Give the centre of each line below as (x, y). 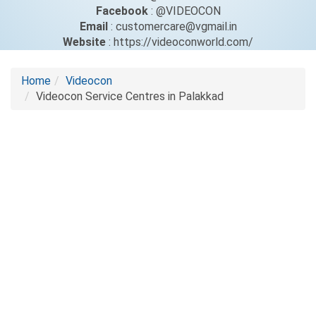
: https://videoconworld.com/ (180, 42)
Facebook (122, 11)
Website (84, 42)
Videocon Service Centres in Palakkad (130, 96)
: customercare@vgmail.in (172, 26)
